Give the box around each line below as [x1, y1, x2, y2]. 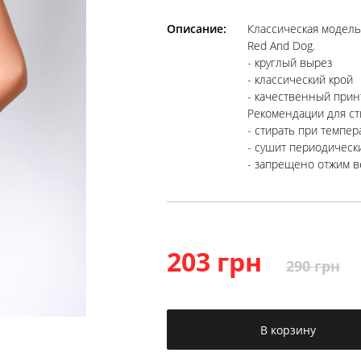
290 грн [286, 256, 340, 276]
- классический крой [247, 72, 353, 87]
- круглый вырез [247, 55, 332, 70]
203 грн [167, 244, 262, 279]
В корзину [259, 322, 316, 338]
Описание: [167, 21, 226, 36]
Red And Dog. [247, 38, 315, 53]
